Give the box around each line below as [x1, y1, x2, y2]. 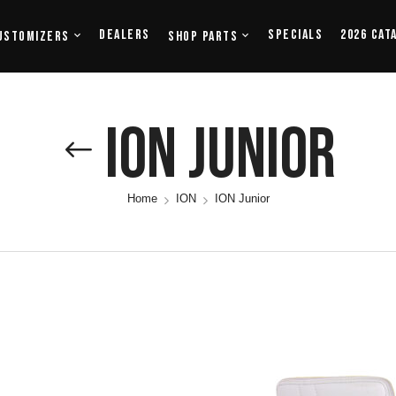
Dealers [99, 27, 150, 43]
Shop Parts [168, 27, 238, 45]
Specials [268, 27, 323, 43]
